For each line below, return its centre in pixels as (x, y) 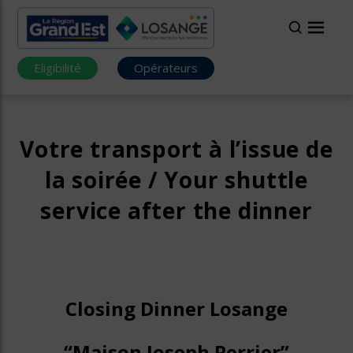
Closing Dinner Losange (176, 308)
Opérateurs (166, 68)
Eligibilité (58, 68)
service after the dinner (176, 210)
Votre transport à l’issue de (176, 149)
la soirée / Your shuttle (176, 180)
